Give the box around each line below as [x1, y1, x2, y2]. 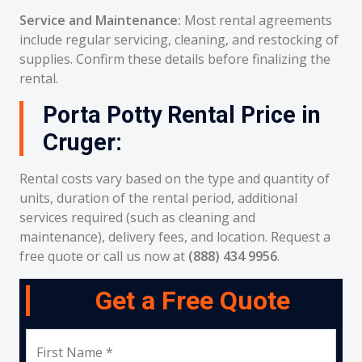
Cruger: [43, 128, 122, 156]
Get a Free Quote [95, 285, 290, 316]
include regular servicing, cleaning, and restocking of [19, 31, 339, 48]
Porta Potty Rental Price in [43, 101, 321, 128]
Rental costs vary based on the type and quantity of [19, 170, 330, 187]
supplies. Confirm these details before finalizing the [19, 50, 330, 68]
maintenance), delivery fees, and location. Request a [19, 228, 330, 246]
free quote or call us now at [19, 247, 188, 265]
